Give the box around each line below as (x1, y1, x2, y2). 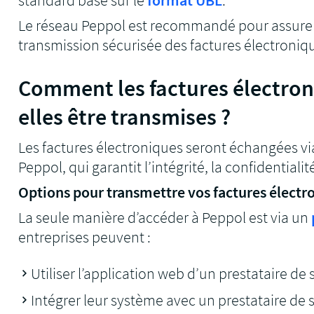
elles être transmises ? (18, 102, 231, 131)
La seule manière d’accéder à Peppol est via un (18, 207, 312, 227)
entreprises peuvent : (18, 226, 151, 247)
